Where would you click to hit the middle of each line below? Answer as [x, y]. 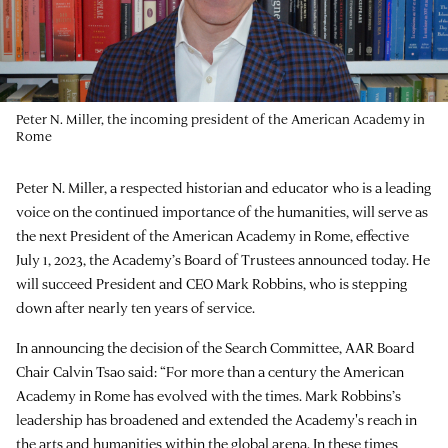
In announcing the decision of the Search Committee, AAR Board [215, 347]
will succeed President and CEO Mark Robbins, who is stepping [211, 283]
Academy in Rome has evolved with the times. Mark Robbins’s [208, 395]
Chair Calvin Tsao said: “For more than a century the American [210, 371]
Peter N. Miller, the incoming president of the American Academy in [220, 118]
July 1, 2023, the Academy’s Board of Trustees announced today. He [223, 259]
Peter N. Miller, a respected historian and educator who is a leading [223, 187]
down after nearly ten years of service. [135, 307]
